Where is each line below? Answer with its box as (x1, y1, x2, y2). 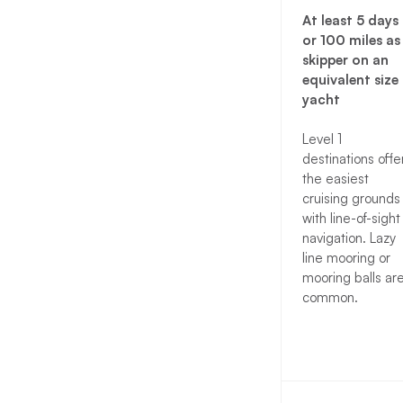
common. (301, 289, 358, 307)
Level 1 (301, 130, 342, 148)
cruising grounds (301, 190, 400, 208)
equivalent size (301, 71, 399, 89)
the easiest (301, 170, 369, 188)
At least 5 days (301, 12, 399, 30)
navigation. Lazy (301, 229, 396, 247)
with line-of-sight (301, 210, 400, 228)
